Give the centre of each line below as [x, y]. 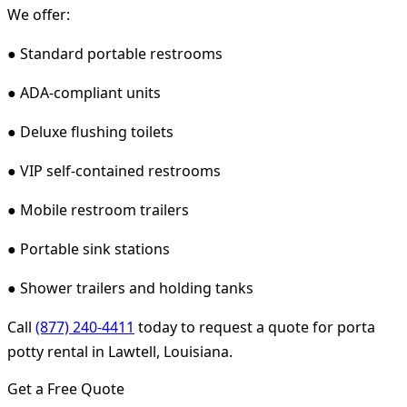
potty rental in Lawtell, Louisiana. [120, 351]
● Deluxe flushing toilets [90, 131]
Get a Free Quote [66, 388]
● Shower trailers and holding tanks [130, 288]
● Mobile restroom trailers [98, 209]
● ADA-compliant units [84, 92]
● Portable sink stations [89, 248]
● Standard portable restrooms [115, 53]
